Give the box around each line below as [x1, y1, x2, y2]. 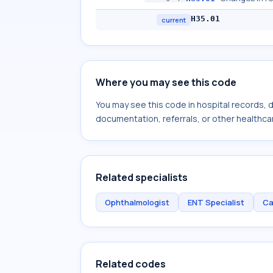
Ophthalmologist [105, 197, 169, 208]
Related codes [96, 257, 166, 271]
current [161, 15, 186, 24]
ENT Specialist [188, 197, 244, 208]
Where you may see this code [96, 76, 236, 89]
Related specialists [96, 171, 188, 184]
